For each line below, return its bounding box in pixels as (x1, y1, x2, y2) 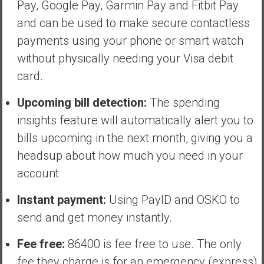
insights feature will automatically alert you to (16, 113, 253, 127)
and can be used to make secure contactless (16, 15, 250, 30)
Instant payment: (16, 192, 106, 207)
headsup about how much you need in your (16, 148, 243, 163)
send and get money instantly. (16, 210, 172, 225)
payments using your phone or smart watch (16, 33, 243, 48)
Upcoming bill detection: (16, 95, 147, 110)
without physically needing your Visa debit (16, 51, 233, 65)
